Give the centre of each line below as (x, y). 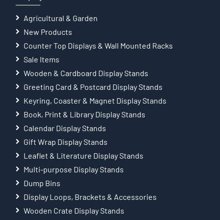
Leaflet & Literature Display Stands (84, 155)
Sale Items (42, 59)
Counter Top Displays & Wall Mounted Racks (98, 45)
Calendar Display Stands (65, 128)
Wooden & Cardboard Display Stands (86, 73)
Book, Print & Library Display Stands (85, 114)
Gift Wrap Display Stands (66, 141)
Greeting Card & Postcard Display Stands (93, 86)
